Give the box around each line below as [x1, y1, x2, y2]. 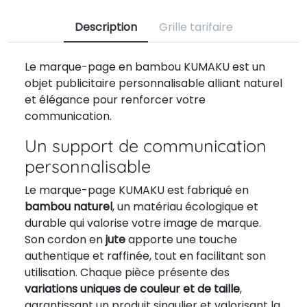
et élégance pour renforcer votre [25, 92, 206, 108]
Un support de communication [25, 135, 267, 156]
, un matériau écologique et [112, 199, 258, 214]
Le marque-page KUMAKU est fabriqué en [25, 182, 249, 198]
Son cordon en [25, 232, 106, 247]
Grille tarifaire [158, 19, 233, 35]
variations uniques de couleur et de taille [25, 281, 240, 297]
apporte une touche [125, 232, 237, 247]
